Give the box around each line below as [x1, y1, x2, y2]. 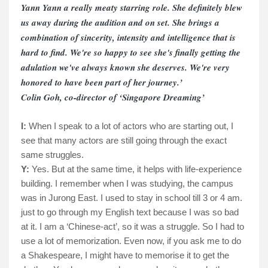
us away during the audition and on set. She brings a [21, 16, 220, 29]
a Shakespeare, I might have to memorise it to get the [21, 250, 229, 261]
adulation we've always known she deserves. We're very [21, 61, 230, 74]
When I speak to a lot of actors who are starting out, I [29, 121, 233, 132]
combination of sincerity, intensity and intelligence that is [21, 31, 236, 44]
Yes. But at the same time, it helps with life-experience [32, 164, 242, 175]
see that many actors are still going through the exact [21, 135, 227, 146]
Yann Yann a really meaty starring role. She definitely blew [21, 1, 242, 14]
